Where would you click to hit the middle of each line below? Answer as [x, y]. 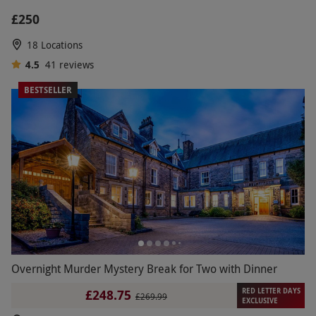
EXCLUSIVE [260, 300]
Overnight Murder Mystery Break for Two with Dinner [144, 268]
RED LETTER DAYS [271, 290]
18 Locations [55, 45]
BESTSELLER [48, 90]
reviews [76, 65]
